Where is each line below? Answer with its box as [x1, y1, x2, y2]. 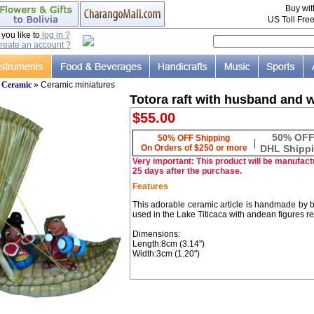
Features [132, 182, 168, 191]
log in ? [39, 30, 70, 40]
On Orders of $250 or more [140, 143, 247, 153]
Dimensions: [132, 229, 180, 239]
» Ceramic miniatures [31, 80, 115, 90]
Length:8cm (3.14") [132, 239, 205, 249]
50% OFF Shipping [158, 133, 230, 143]
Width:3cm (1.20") [132, 249, 200, 259]
